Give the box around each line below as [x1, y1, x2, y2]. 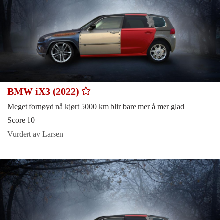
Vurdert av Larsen [7, 129, 63, 138]
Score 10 [7, 115, 35, 124]
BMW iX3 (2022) [7, 85, 82, 97]
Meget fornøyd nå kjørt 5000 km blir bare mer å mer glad [7, 102, 184, 110]
